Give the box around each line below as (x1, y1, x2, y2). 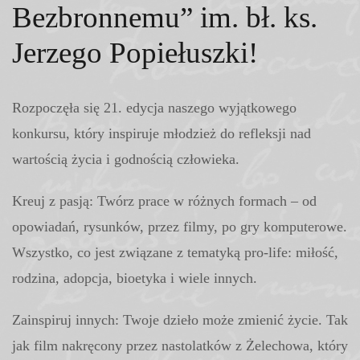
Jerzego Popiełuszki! (12, 36, 258, 69)
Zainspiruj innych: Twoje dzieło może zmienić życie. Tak (12, 312, 348, 328)
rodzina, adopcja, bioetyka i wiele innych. (12, 270, 257, 286)
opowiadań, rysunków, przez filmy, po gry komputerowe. (12, 219, 347, 235)
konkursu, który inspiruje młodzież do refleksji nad (12, 125, 311, 141)
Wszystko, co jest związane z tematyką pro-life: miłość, (12, 244, 338, 260)
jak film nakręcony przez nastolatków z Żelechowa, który (12, 337, 348, 354)
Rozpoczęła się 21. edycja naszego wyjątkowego (12, 100, 297, 116)
